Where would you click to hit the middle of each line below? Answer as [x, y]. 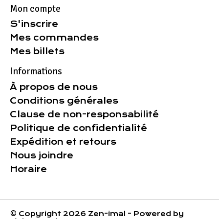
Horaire [28, 169]
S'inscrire [34, 24]
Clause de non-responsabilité [84, 114]
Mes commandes [54, 38]
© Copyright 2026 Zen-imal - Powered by [97, 214]
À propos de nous [54, 87]
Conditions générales [64, 101]
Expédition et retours [63, 142]
